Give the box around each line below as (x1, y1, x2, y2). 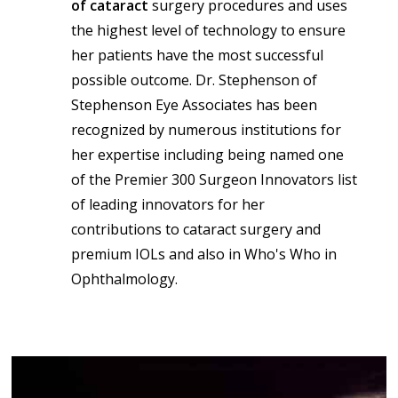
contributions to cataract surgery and (70, 219, 321, 239)
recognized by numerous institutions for (70, 119, 341, 139)
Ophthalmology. (70, 268, 178, 289)
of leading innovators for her (70, 194, 265, 214)
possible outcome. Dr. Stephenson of (70, 69, 317, 90)
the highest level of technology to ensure (70, 20, 346, 40)
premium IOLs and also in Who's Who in (70, 243, 337, 264)
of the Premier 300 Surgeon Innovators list (70, 169, 357, 189)
